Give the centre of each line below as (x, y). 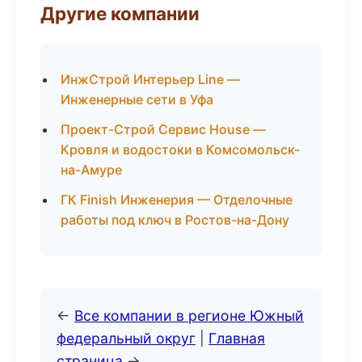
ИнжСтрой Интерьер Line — (150, 79)
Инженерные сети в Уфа (137, 99)
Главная (237, 338)
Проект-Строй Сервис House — (163, 129)
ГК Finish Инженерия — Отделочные (177, 200)
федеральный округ (126, 338)
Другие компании (120, 13)
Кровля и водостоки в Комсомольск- (180, 149)
